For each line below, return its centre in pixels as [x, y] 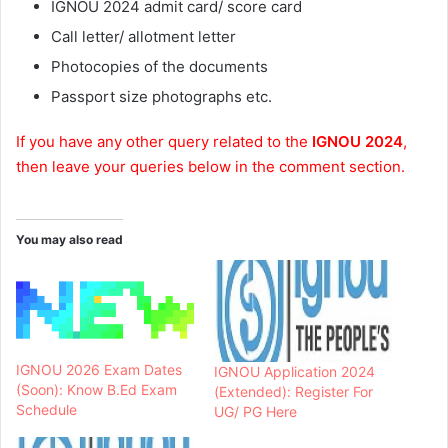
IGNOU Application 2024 [294, 371]
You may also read [69, 240]
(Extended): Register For [293, 391]
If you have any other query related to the [164, 142]
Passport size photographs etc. [161, 97]
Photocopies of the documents [159, 67]
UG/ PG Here [255, 411]
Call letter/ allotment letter [143, 37]
